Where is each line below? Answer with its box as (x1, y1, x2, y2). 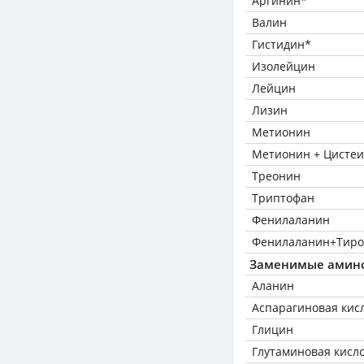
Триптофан (252, 190, 314, 206)
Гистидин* (252, 37, 311, 52)
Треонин (252, 168, 301, 184)
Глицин (252, 322, 293, 337)
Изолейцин (252, 58, 315, 74)
